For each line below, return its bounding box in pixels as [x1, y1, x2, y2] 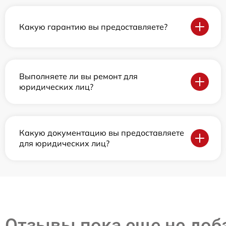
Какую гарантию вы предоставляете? [19, 21, 167, 32]
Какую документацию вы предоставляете [19, 128, 184, 138]
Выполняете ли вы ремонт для [19, 71, 138, 82]
